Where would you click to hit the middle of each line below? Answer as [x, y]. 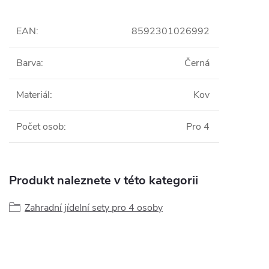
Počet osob [40, 127]
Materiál [33, 95]
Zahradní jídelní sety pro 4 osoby [94, 208]
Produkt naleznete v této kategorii [104, 180]
